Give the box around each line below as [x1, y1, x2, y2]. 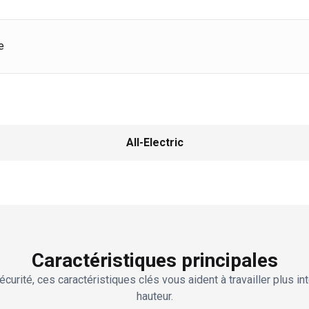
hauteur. [136, 289, 173, 303]
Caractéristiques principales [31, 248, 278, 272]
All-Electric [126, 135, 183, 149]
